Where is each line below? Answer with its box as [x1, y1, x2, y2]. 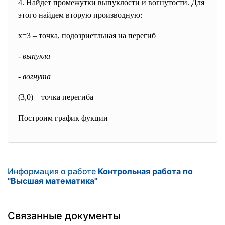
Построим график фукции [18, 114, 108, 122]
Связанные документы [8, 210, 121, 222]
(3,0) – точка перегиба [18, 93, 93, 101]
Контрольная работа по [98, 166, 193, 176]
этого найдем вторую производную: [18, 11, 142, 19]
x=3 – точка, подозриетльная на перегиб [18, 31, 156, 40]
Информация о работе [8, 166, 98, 176]
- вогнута [18, 72, 51, 81]
